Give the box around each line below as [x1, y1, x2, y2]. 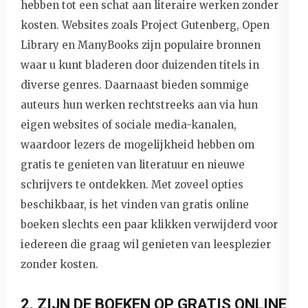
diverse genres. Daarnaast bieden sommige [21, 78, 249, 91]
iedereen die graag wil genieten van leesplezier [21, 237, 271, 251]
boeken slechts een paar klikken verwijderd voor [21, 217, 278, 231]
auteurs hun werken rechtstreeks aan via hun [21, 98, 258, 111]
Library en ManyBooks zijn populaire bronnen [21, 38, 261, 52]
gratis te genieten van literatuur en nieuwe [21, 157, 245, 171]
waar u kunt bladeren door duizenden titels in [21, 58, 259, 71]
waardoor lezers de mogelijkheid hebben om [21, 137, 254, 151]
